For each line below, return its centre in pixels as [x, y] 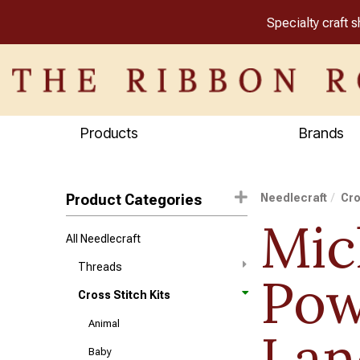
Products [109, 133]
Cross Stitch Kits [125, 295]
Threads [100, 267]
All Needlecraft [104, 239]
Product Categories [134, 200]
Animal [104, 323]
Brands [321, 133]
